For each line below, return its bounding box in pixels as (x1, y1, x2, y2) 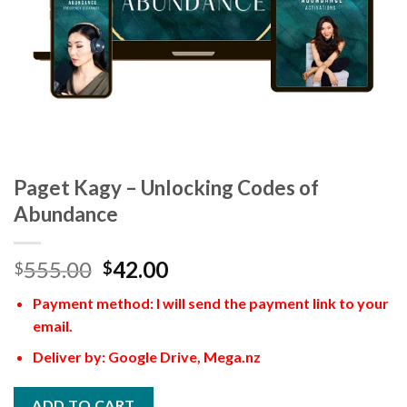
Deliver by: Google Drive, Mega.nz (32, 348, 261, 366)
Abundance (14, 201, 118, 226)
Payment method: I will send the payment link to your (32, 293, 389, 312)
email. (32, 316, 73, 334)
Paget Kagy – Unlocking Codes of (14, 174, 319, 200)
